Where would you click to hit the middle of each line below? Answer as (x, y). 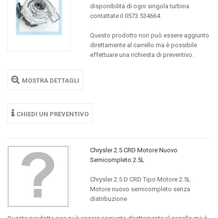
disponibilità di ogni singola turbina (139, 6)
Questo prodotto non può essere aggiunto (149, 35)
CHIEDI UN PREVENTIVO (53, 114)
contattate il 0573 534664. (126, 16)
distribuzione (108, 199)
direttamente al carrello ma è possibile (143, 45)
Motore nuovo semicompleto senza (140, 189)
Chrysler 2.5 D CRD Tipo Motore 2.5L (140, 179)
